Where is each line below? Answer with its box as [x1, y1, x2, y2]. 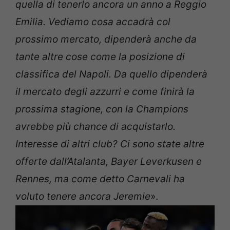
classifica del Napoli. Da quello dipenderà [15, 68, 207, 80]
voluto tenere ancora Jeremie [15, 190, 150, 202]
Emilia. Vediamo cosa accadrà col [15, 16, 170, 28]
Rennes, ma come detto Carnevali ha [15, 173, 185, 185]
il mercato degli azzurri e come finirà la [15, 86, 195, 98]
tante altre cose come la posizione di [15, 51, 185, 63]
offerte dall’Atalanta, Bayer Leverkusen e [15, 156, 202, 167]
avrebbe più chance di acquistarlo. [15, 121, 176, 132]
